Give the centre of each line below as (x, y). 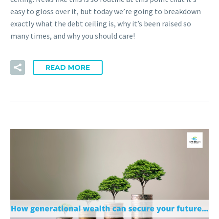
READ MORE (68, 68)
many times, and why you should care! (73, 35)
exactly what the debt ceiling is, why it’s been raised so (101, 23)
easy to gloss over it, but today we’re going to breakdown (106, 11)
